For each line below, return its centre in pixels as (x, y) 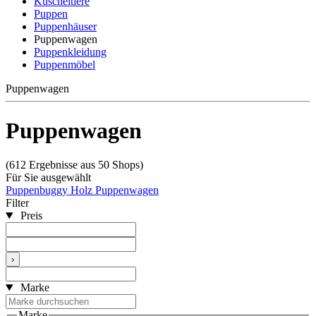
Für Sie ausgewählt (48, 178)
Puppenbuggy (38, 190)
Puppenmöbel (65, 65)
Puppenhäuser (65, 27)
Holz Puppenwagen (115, 190)
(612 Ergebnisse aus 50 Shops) (74, 165)
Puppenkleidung (70, 52)
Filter (17, 203)
